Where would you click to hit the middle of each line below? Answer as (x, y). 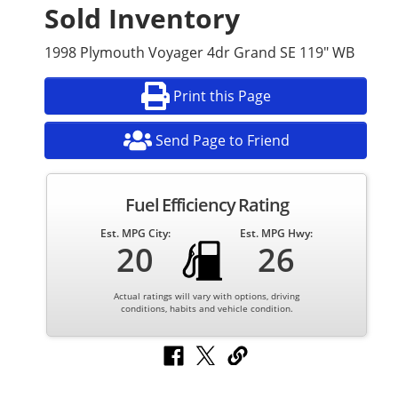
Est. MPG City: (135, 233)
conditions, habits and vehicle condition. (207, 308)
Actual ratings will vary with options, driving (207, 295)
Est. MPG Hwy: (277, 233)
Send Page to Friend (222, 140)
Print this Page (223, 96)
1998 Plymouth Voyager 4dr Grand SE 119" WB (199, 52)
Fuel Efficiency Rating (207, 204)
